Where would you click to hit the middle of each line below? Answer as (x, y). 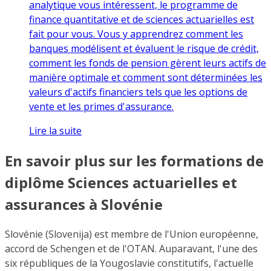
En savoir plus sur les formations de (134, 160)
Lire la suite (55, 130)
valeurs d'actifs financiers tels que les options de (138, 92)
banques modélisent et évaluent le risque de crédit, (144, 48)
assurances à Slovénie (84, 204)
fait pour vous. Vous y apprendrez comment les (136, 34)
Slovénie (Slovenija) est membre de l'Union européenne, (132, 234)
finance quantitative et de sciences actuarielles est (142, 19)
